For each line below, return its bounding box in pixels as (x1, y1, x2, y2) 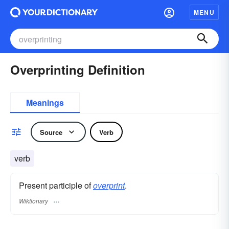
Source (40, 127, 62, 137)
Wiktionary (19, 196, 48, 205)
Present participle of (19, 179, 93, 191)
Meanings (26, 97, 64, 108)
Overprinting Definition (10, 61, 145, 78)
